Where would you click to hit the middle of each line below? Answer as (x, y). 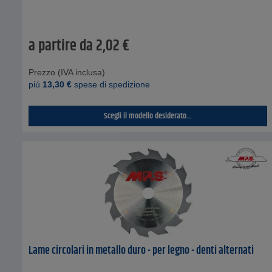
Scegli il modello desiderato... (148, 116)
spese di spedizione (111, 84)
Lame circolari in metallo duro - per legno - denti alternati (141, 250)
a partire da (61, 46)
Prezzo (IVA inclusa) (67, 72)
